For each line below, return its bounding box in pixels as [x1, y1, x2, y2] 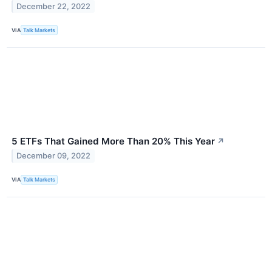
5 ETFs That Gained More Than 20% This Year [12, 135, 215, 147]
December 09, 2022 [16, 151, 91, 161]
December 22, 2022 [16, 2, 91, 12]
